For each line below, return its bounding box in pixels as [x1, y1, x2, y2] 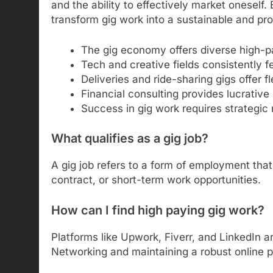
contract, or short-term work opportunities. [51, 174, 261, 186]
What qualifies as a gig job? [51, 131, 208, 146]
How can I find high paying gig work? [51, 202, 264, 218]
